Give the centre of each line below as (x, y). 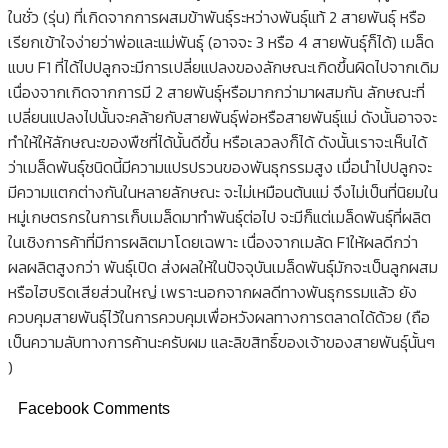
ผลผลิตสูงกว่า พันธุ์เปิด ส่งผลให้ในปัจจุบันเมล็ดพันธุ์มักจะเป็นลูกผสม (223, 266)
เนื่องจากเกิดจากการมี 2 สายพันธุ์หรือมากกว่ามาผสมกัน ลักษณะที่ (216, 91)
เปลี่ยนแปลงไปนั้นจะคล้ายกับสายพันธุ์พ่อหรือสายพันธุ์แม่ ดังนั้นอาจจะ (222, 116)
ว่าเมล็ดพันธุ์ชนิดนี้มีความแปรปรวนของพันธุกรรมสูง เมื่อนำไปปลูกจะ (220, 166)
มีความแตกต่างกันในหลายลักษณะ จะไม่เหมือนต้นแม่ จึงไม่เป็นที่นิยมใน (223, 191)
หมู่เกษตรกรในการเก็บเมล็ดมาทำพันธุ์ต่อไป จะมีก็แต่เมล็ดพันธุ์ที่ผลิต (219, 216)
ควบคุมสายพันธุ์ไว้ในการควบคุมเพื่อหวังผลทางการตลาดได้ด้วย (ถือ (219, 316)
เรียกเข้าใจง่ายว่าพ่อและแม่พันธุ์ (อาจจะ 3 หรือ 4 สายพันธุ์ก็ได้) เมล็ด (221, 41)
